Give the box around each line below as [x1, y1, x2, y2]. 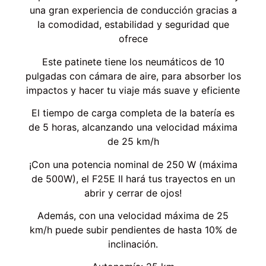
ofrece [118, 33, 148, 45]
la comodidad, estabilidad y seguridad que [37, 18, 229, 31]
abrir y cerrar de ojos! [84, 186, 182, 199]
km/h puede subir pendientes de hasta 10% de [29, 224, 237, 236]
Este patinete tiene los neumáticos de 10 [42, 55, 224, 68]
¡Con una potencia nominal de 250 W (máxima [28, 158, 237, 170]
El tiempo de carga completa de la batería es [31, 107, 235, 119]
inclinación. [108, 238, 158, 251]
